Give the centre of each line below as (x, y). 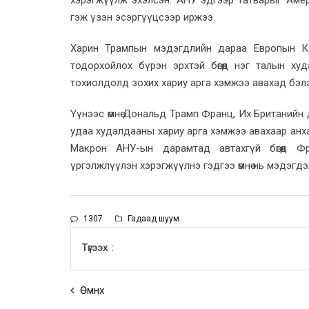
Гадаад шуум (152, 218)
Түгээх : (98, 247)
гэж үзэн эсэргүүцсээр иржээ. (143, 17)
